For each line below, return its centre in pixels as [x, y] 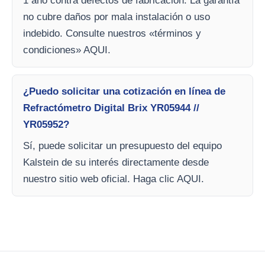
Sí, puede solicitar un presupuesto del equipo [122, 146]
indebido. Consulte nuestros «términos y [112, 33]
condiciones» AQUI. [67, 50]
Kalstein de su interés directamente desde [116, 162]
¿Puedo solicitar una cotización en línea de [124, 91]
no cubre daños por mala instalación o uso [117, 17]
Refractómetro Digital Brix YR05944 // [111, 108]
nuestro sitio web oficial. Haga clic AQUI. [114, 179]
